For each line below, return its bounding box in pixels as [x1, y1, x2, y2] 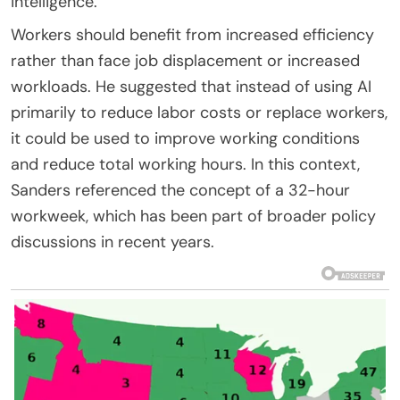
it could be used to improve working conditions [11, 127, 360, 149]
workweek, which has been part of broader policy [11, 204, 376, 227]
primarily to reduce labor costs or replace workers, [11, 101, 387, 123]
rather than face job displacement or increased [11, 49, 360, 71]
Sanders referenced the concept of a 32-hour [11, 179, 350, 201]
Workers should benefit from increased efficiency [11, 23, 374, 46]
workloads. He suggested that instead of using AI [11, 75, 371, 97]
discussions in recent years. [11, 230, 214, 253]
